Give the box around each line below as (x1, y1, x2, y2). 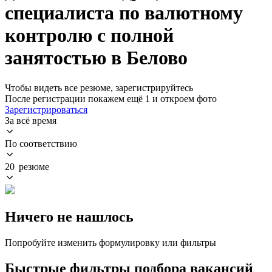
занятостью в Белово (5, 47, 188, 69)
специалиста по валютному (5, 2, 243, 24)
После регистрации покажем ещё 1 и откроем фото (5, 93, 217, 104)
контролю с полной (5, 24, 174, 47)
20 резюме (5, 161, 49, 172)
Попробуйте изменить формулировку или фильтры (5, 237, 216, 248)
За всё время (5, 115, 56, 126)
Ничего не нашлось (5, 208, 134, 225)
